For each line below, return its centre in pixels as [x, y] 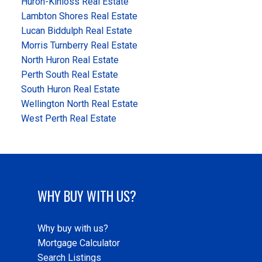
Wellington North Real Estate [79, 104]
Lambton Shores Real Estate [79, 16]
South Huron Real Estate [70, 89]
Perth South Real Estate [69, 75]
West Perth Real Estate [68, 119]
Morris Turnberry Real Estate [79, 46]
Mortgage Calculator [79, 243]
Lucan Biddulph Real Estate [76, 31]
